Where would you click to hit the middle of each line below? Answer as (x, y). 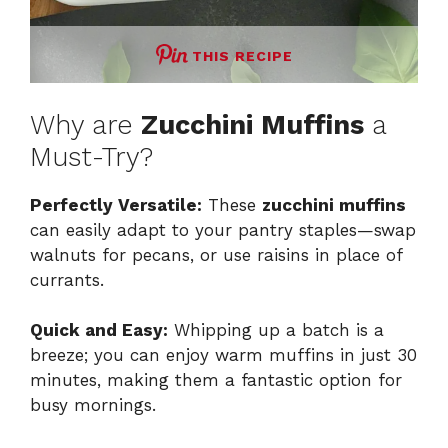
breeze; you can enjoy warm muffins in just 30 (223, 355)
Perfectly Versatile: (116, 204)
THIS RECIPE (242, 56)
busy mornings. (93, 405)
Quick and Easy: (99, 330)
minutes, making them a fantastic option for (216, 380)
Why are (85, 124)
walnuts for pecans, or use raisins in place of (216, 254)
